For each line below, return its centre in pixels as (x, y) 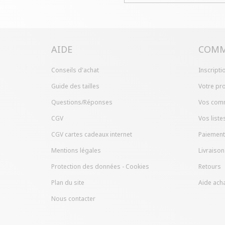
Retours (209, 166)
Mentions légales (76, 150)
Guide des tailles (75, 86)
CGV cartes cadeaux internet (92, 134)
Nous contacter (73, 198)
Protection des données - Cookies (100, 166)
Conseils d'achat (75, 70)
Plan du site (68, 182)
